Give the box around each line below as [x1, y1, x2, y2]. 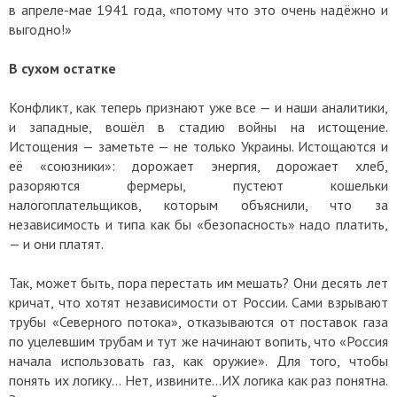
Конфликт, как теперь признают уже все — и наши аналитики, [9, 97, 388, 116]
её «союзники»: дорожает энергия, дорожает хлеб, [9, 156, 388, 175]
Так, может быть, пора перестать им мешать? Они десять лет [9, 273, 388, 292]
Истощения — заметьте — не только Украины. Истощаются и [9, 136, 388, 155]
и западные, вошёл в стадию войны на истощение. [9, 117, 388, 136]
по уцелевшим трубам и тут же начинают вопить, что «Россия [9, 331, 388, 350]
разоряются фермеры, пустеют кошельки [9, 175, 388, 194]
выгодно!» [9, 19, 72, 38]
